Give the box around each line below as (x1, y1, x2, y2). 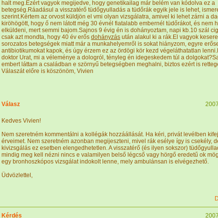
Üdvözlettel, (1, 172, 33, 179)
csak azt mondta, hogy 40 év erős (1, 34, 91, 40)
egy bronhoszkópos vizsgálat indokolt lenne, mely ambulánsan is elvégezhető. (1, 158, 209, 165)
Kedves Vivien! (1, 117, 41, 124)
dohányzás (91, 34, 120, 40)
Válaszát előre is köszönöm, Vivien (1, 68, 93, 74)
